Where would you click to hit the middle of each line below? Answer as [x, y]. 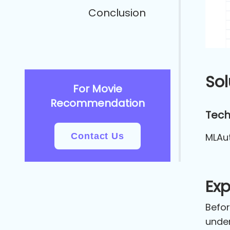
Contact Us [98, 136]
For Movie [98, 89]
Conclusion [117, 13]
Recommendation [98, 103]
